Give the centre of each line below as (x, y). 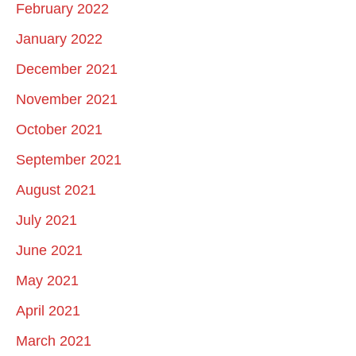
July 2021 (46, 220)
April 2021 (48, 310)
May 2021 (47, 280)
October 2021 (59, 129)
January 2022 (59, 39)
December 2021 (67, 69)
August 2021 (56, 190)
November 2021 (67, 99)
